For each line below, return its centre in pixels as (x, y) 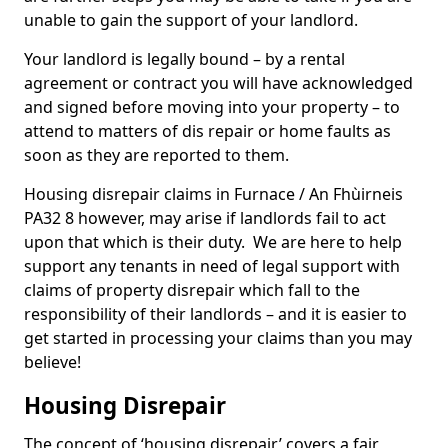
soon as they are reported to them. (158, 155)
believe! (52, 362)
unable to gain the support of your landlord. (193, 20)
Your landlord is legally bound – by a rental (184, 59)
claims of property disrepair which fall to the (192, 290)
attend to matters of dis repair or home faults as (207, 131)
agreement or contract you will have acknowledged (218, 83)
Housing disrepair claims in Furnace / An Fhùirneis (213, 194)
